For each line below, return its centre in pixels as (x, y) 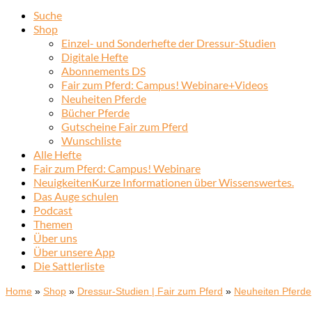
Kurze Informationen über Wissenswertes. (193, 182)
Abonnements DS (103, 71)
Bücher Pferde (95, 112)
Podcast (53, 210)
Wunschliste (91, 140)
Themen (53, 224)
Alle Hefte (57, 154)
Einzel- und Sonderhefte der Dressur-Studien (169, 43)
